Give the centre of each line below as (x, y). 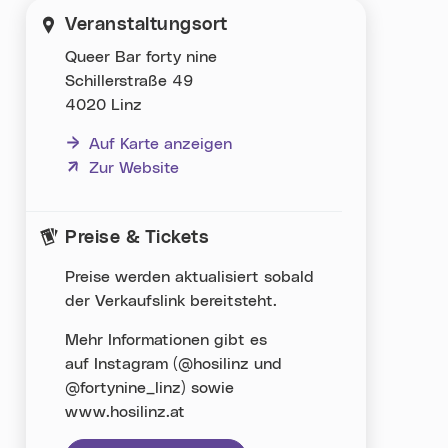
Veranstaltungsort (146, 25)
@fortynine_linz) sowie (150, 388)
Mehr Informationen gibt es (166, 340)
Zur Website (134, 167)
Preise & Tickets (137, 238)
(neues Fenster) (123, 167)
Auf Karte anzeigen (161, 143)
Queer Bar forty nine (141, 56)
